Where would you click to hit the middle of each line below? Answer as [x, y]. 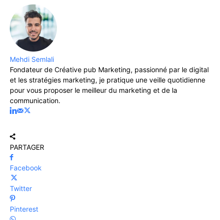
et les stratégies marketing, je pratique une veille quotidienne [108, 80]
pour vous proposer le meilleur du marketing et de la [94, 90]
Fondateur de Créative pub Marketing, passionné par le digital [109, 69]
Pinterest [24, 209]
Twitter [21, 188]
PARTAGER [27, 147]
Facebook [26, 167]
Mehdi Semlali [32, 59]
